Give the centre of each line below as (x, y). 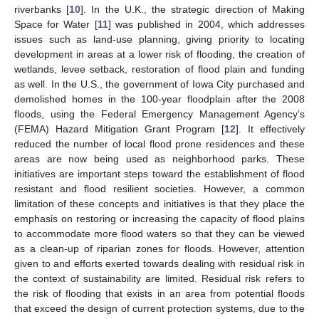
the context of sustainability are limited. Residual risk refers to (159, 279)
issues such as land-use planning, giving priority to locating (159, 40)
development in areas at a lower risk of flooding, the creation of (159, 54)
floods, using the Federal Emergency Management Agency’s (159, 114)
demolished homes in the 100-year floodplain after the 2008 (159, 99)
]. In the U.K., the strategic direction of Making (193, 10)
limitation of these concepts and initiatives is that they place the (159, 204)
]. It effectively (271, 129)
